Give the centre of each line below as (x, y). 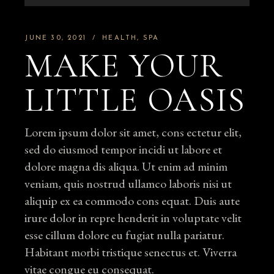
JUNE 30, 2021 (55, 39)
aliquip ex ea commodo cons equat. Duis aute (132, 201)
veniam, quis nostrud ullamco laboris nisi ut (128, 184)
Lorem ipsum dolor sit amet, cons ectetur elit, (133, 132)
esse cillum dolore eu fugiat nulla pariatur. (125, 235)
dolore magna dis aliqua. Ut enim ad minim (126, 167)
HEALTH (120, 39)
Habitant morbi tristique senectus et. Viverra (131, 252)
